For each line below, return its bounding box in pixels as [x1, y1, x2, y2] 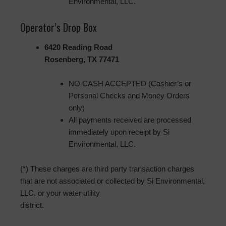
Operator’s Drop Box [20, 20, 97, 35]
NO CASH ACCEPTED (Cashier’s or [69, 79, 191, 88]
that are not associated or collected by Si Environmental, [20, 177, 205, 186]
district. [20, 201, 44, 210]
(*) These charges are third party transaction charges [20, 164, 194, 174]
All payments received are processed [69, 116, 191, 125]
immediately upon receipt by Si [69, 128, 169, 137]
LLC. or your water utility [20, 189, 100, 198]
